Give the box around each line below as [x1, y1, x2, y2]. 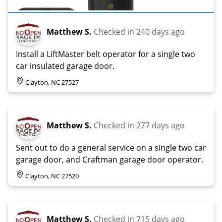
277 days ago [136, 119, 185, 131]
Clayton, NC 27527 [25, 77, 79, 87]
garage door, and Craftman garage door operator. [16, 154, 203, 165]
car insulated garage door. [16, 60, 114, 71]
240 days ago [136, 26, 185, 37]
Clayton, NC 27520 [25, 171, 79, 180]
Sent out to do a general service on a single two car [16, 142, 206, 153]
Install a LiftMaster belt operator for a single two [16, 48, 195, 59]
